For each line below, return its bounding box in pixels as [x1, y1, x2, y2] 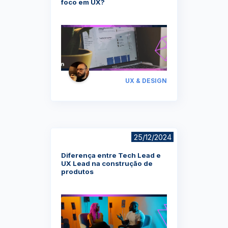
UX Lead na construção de [61, 159, 153, 167]
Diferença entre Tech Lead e [61, 151, 161, 159]
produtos [61, 167, 94, 176]
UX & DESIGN [125, 76, 167, 84]
